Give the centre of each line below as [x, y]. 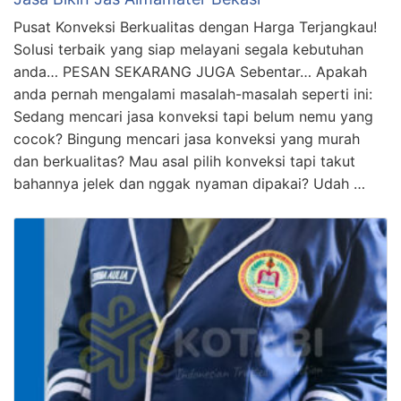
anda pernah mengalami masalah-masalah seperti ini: [193, 94]
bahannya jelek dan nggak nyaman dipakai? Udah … [189, 183]
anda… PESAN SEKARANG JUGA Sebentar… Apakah [190, 71]
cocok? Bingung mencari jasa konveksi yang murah [187, 138]
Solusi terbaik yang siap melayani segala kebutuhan [188, 49]
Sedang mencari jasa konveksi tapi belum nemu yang [193, 116]
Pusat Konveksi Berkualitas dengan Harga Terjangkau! [195, 26]
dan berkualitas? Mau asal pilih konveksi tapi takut [184, 161]
